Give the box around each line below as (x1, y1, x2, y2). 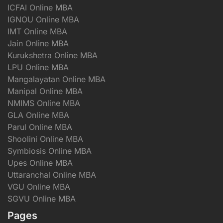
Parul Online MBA (7, 121, 72, 132)
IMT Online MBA (7, 26, 67, 36)
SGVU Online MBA (7, 193, 76, 204)
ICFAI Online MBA (7, 2, 73, 12)
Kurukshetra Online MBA (7, 50, 98, 60)
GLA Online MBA (7, 110, 69, 120)
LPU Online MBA (7, 62, 69, 72)
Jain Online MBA (7, 38, 69, 48)
